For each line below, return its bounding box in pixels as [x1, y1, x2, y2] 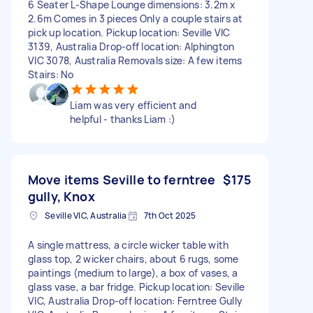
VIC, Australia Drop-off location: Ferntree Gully [28, 293, 242, 307]
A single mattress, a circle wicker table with [28, 238, 229, 252]
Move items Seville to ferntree [28, 170, 216, 188]
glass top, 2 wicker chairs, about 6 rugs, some [28, 252, 239, 265]
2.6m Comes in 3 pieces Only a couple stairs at [28, 11, 243, 25]
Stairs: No [28, 67, 74, 81]
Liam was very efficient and [70, 98, 196, 112]
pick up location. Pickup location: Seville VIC [28, 25, 231, 39]
